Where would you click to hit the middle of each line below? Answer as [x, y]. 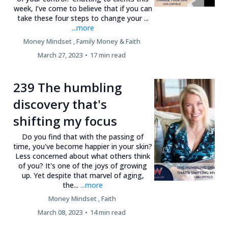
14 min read [108, 212]
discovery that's [60, 104]
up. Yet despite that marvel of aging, [83, 175]
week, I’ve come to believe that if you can [83, 8]
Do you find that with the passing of [83, 137]
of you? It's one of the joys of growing [83, 166]
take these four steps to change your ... [83, 18]
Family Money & [101, 41]
